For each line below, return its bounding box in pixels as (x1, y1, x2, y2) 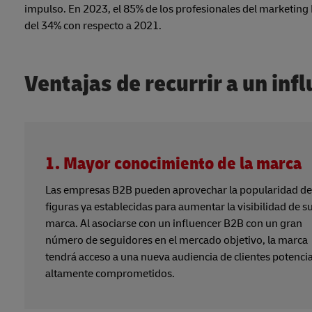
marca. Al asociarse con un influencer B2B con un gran (45, 217, 302, 231)
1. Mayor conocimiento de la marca (45, 153, 302, 175)
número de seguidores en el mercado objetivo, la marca (45, 233, 308, 248)
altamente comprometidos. (45, 267, 175, 281)
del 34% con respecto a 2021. (24, 19, 162, 33)
